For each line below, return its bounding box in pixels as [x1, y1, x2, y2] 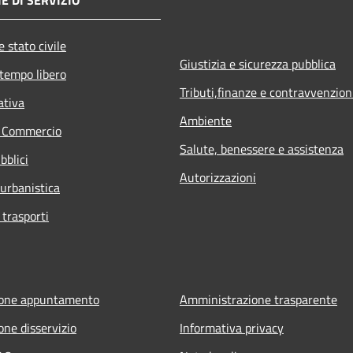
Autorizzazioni [180, 167, 256, 187]
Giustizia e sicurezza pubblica [180, 54, 336, 73]
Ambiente [180, 110, 232, 130]
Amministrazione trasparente [180, 289, 337, 309]
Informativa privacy [180, 318, 284, 337]
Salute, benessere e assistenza [180, 139, 344, 158]
